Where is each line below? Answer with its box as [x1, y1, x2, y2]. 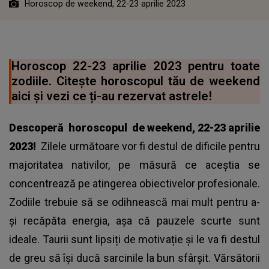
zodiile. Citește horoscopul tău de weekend [11, 73, 260, 88]
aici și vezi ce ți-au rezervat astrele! [11, 88, 212, 103]
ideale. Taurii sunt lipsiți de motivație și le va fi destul [9, 232, 260, 246]
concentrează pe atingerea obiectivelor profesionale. [9, 177, 260, 190]
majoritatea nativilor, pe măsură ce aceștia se [9, 158, 260, 171]
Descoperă [9, 121, 68, 134]
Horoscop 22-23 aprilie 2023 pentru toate [11, 58, 260, 73]
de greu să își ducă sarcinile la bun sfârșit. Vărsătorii [9, 251, 260, 264]
